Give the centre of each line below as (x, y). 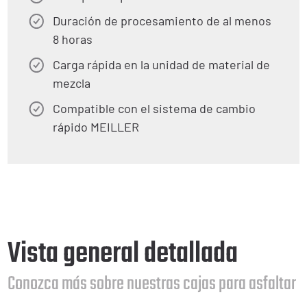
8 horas (73, 39)
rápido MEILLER (96, 127)
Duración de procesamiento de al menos (162, 21)
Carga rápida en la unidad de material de (161, 64)
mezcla (72, 83)
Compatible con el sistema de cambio (154, 108)
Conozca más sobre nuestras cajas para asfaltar (152, 284)
